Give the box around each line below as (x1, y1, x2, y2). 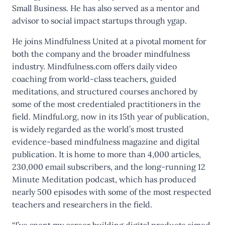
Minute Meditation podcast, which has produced (12, 174, 196, 184)
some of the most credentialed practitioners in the (12, 99, 201, 109)
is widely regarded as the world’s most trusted (12, 124, 184, 134)
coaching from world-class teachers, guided (12, 74, 177, 84)
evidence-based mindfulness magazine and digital (12, 137, 199, 147)
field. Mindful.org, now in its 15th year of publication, (12, 111, 209, 122)
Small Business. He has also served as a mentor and (12, 3, 200, 13)
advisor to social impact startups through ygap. (12, 16, 187, 26)
